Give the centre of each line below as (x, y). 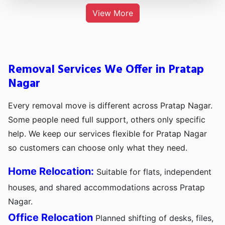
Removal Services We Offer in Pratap (106, 70)
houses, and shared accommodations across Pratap (106, 188)
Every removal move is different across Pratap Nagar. (110, 106)
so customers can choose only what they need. (98, 148)
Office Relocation (50, 218)
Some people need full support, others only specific (107, 120)
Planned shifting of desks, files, (153, 218)
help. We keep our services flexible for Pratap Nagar (107, 134)
